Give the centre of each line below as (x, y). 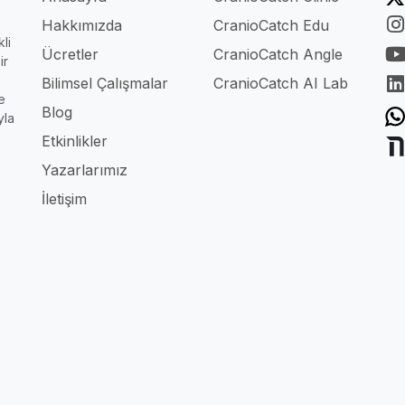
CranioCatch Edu (271, 25)
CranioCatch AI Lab (281, 83)
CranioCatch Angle (278, 54)
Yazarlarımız (85, 170)
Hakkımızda (82, 25)
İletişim (64, 198)
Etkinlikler (75, 141)
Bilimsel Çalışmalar (105, 83)
